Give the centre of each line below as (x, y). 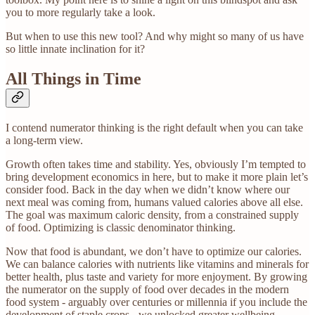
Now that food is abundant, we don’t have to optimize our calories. (154, 251)
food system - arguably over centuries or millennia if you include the (156, 302)
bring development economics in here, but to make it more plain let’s (157, 176)
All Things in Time (73, 78)
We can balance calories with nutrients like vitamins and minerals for (157, 264)
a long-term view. (44, 140)
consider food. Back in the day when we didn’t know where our (148, 189)
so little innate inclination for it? (75, 49)
